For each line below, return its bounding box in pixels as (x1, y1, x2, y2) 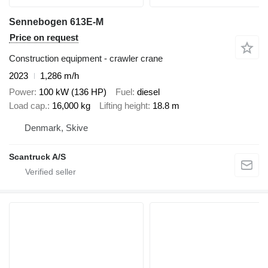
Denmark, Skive (25, 123, 88, 133)
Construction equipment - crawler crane (9, 53, 163, 64)
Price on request (10, 32, 78, 43)
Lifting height (99, 100, 148, 111)
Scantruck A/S (9, 152, 66, 162)
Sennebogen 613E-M (9, 17, 103, 28)
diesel (137, 86, 160, 97)
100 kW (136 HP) (39, 86, 106, 97)
